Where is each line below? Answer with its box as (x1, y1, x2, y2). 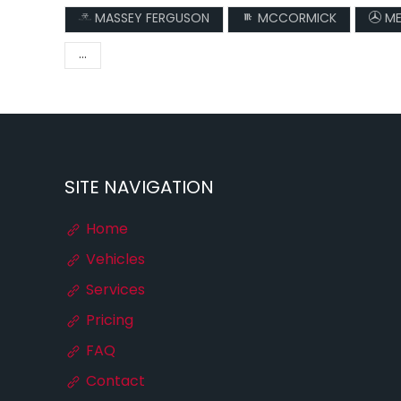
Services (82, 279, 145, 303)
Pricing (82, 310, 133, 333)
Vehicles (82, 249, 145, 272)
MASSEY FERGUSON (91, 9, 209, 30)
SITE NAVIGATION (64, 175, 214, 203)
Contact (82, 371, 145, 394)
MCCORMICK (254, 9, 337, 30)
